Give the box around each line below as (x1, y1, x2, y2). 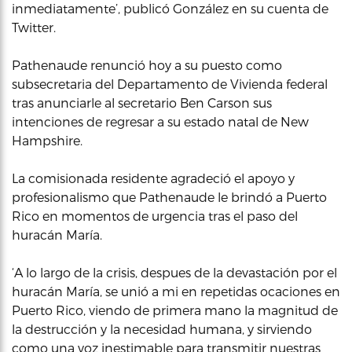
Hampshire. (12, 132, 82, 148)
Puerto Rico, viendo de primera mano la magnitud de (12, 302, 338, 317)
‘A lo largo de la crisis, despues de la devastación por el (12, 264, 337, 280)
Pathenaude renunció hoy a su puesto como (12, 57, 282, 72)
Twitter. (12, 19, 56, 35)
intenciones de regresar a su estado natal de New (12, 113, 309, 129)
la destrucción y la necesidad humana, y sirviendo (12, 321, 312, 336)
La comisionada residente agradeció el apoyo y (12, 170, 295, 185)
